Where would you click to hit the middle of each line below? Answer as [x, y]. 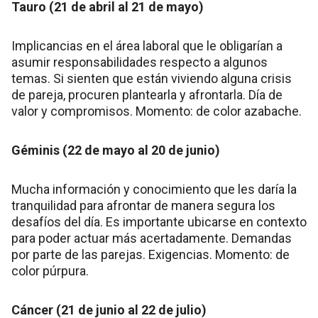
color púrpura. [50, 271]
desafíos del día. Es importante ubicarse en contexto [159, 222]
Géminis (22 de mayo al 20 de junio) [116, 150]
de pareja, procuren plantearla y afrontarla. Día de [147, 95]
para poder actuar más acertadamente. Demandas [152, 238]
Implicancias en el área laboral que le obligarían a [147, 46]
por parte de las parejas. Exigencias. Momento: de [150, 255]
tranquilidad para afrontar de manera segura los [143, 206]
